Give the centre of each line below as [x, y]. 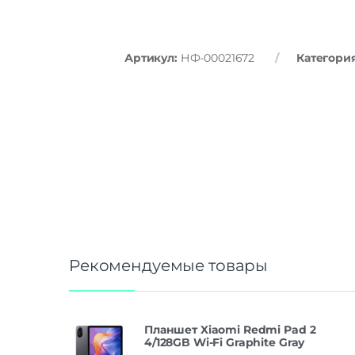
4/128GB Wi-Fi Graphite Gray [225, 342]
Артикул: [153, 57]
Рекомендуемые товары [169, 265]
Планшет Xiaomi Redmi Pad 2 [230, 329]
